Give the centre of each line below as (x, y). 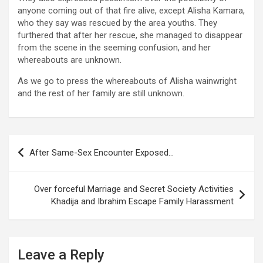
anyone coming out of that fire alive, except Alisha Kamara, (131, 11)
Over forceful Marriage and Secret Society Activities (134, 189)
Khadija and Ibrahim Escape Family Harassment (142, 202)
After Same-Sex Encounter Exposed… (102, 153)
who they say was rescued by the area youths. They (117, 23)
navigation (43, 163)
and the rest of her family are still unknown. (101, 94)
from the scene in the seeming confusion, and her (114, 48)
